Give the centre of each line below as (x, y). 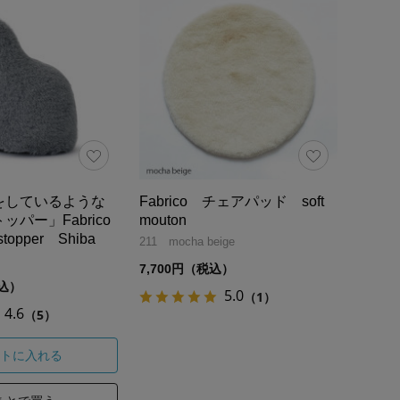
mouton (163, 220)
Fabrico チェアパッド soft (232, 201)
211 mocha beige (187, 241)
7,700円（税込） (187, 268)
